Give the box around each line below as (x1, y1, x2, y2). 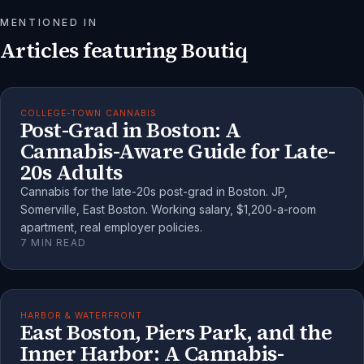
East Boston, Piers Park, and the (20, 317, 332, 347)
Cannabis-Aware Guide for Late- (20, 136, 336, 166)
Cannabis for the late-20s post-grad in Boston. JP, (20, 184, 288, 198)
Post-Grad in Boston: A (20, 115, 241, 145)
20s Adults (20, 157, 123, 187)
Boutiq (181, 35, 248, 65)
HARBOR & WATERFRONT (20, 310, 142, 321)
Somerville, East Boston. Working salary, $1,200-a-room (20, 201, 316, 216)
